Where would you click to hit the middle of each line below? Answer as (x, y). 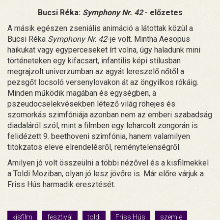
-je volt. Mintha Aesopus (149, 39)
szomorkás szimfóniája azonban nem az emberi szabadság (110, 115)
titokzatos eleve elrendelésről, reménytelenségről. (94, 147)
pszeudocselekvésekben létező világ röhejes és (91, 104)
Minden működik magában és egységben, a (82, 93)
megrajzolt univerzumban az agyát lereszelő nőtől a (96, 72)
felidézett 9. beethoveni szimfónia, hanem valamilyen (99, 137)
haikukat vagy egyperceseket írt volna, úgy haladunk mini (104, 50)
